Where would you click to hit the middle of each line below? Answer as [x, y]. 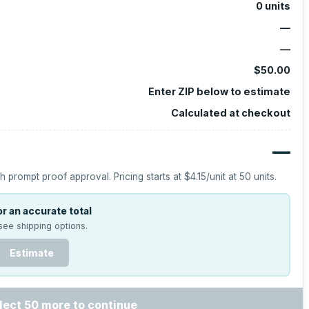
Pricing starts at [149, 177]
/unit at [223, 177]
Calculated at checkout [230, 113]
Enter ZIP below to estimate [219, 91]
